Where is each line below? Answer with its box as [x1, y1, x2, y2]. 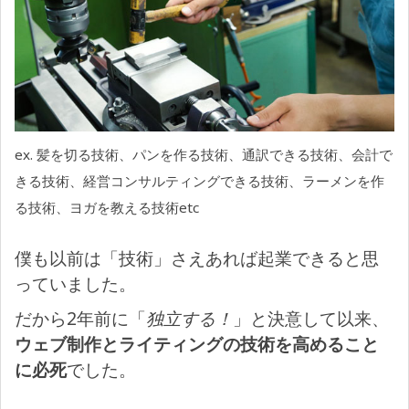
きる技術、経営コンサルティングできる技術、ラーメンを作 [15, 171, 384, 190]
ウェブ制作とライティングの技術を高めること [15, 331, 379, 356]
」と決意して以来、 [233, 306, 389, 330]
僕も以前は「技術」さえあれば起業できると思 [15, 246, 379, 270]
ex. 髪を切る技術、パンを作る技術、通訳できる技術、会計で [15, 144, 393, 163]
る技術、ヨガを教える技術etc [15, 197, 199, 216]
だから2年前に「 [15, 306, 146, 330]
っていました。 [15, 271, 136, 296]
